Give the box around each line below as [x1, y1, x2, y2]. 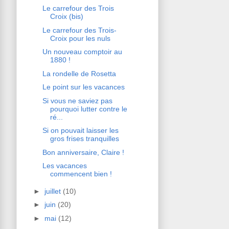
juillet [44, 187, 63, 195]
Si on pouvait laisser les [42, 126, 119, 135]
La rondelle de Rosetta [42, 69, 116, 78]
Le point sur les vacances [42, 83, 125, 91]
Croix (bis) [50, 12, 83, 21]
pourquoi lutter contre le [50, 104, 127, 113]
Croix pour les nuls [50, 34, 110, 42]
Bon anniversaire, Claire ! [42, 148, 124, 156]
